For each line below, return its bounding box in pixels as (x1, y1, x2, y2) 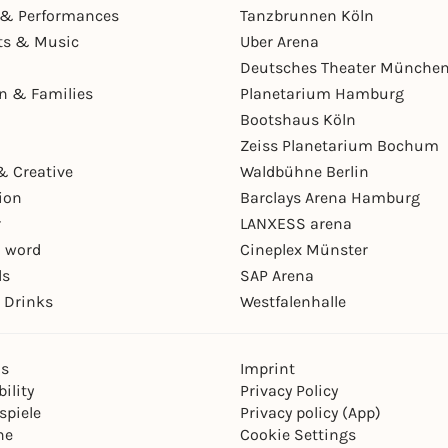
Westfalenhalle (240, 291, 346, 311)
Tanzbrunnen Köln (240, 5, 374, 25)
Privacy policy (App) (240, 402, 381, 422)
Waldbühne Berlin (240, 161, 369, 181)
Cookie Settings (240, 424, 356, 444)
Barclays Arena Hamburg (240, 187, 420, 207)
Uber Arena (240, 31, 319, 51)
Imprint (240, 358, 295, 378)
